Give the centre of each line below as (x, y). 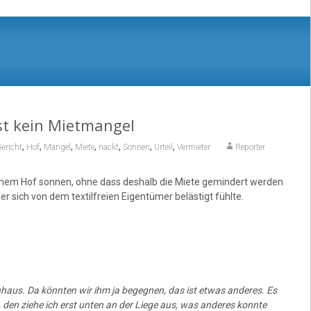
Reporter (250, 147)
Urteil (163, 147)
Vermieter (193, 147)
